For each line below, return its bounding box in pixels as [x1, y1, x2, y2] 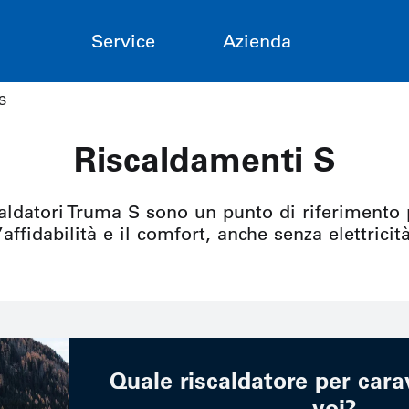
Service [90, 30, 155, 52]
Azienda [222, 30, 291, 52]
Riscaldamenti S [73, 138, 336, 180]
